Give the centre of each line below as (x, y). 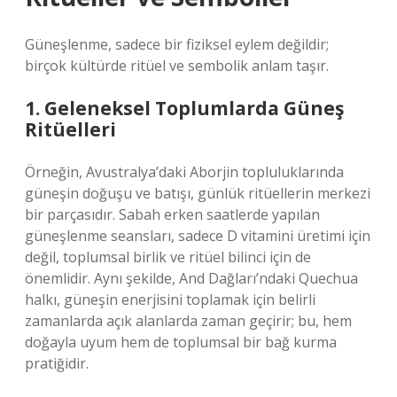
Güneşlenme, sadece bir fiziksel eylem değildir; (177, 44)
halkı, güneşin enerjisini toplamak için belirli (170, 300)
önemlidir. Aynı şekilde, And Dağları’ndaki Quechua (191, 278)
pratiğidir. (57, 363)
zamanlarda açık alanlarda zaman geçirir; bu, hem (188, 321)
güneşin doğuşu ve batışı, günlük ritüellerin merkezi (198, 193)
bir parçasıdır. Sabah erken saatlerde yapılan (172, 214)
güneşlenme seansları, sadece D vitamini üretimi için (198, 236)
